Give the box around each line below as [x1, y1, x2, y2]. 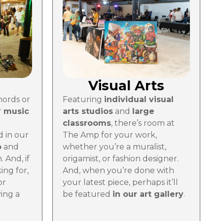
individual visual [104, 94, 174, 104]
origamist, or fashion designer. [63, 153, 179, 163]
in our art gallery [112, 189, 184, 199]
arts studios [63, 106, 113, 116]
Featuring [63, 94, 104, 104]
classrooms [63, 118, 111, 128]
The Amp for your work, [63, 130, 157, 140]
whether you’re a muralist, [63, 142, 166, 151]
